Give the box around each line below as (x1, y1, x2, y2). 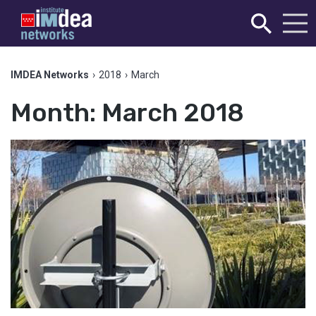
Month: (11, 97, 102, 128)
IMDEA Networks (11, 69, 89, 80)
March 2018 (102, 97, 244, 128)
